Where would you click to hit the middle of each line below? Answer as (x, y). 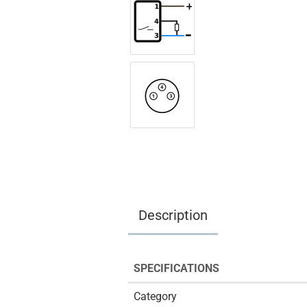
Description (173, 215)
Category (155, 296)
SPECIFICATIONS (176, 268)
